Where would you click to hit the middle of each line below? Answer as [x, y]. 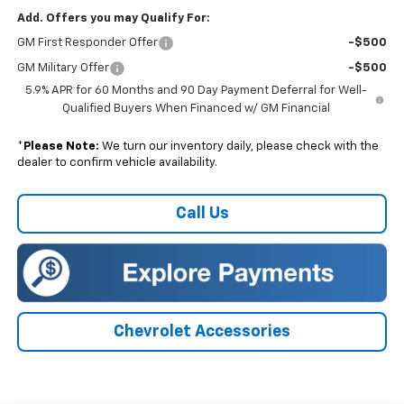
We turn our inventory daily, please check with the [239, 146]
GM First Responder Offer [87, 42]
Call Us [202, 213]
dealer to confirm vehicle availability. [117, 162]
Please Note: [61, 146]
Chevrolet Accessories [202, 331]
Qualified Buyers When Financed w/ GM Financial [196, 108]
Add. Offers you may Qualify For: [113, 18]
